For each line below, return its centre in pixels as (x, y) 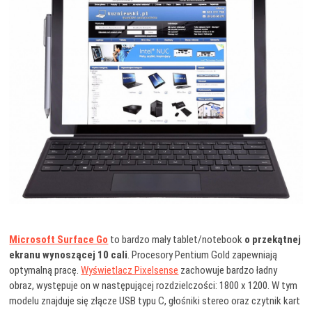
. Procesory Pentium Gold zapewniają (203, 255)
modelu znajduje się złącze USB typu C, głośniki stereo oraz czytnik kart (155, 301)
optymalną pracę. (45, 271)
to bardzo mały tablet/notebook (177, 240)
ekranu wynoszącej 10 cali (69, 255)
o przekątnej (273, 240)
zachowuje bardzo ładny (228, 271)
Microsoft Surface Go (59, 240)
